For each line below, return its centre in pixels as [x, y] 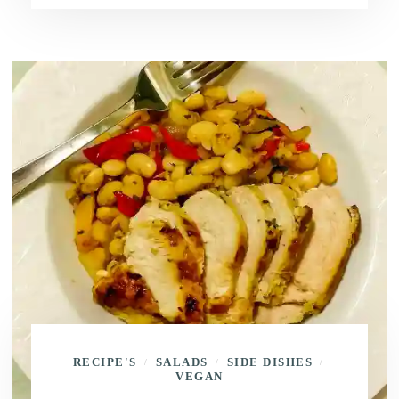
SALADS [182, 362]
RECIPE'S [105, 362]
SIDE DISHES [270, 362]
